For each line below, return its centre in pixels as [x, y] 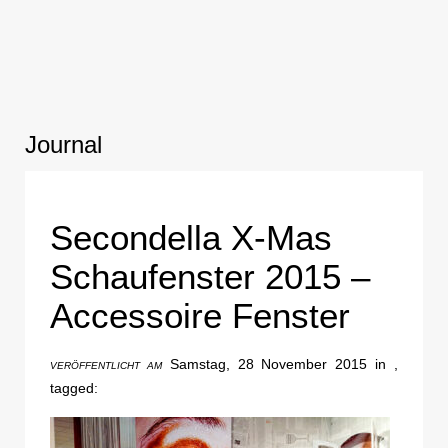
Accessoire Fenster [200, 316]
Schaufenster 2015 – [210, 277]
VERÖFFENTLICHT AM [106, 366]
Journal [63, 144]
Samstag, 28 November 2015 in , [280, 364]
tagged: [74, 388]
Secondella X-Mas [191, 238]
